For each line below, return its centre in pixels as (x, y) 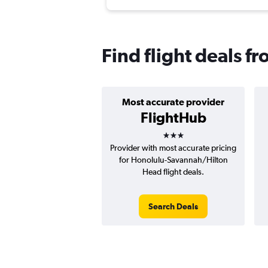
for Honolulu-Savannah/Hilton (173, 160)
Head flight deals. (173, 172)
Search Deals (173, 207)
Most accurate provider (173, 102)
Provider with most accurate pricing (173, 148)
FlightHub (173, 118)
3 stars (184, 131)
